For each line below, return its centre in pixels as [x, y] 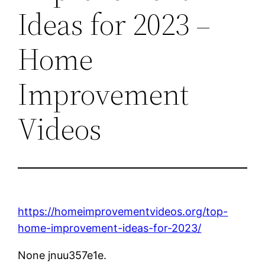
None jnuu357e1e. [62, 255]
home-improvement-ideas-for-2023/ [110, 228]
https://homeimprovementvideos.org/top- [123, 211]
